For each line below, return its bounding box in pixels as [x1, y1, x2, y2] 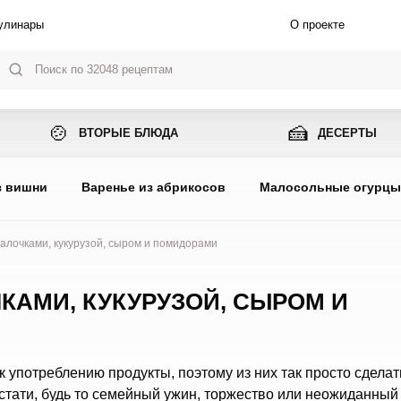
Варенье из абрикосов [81, 180, 226, 194]
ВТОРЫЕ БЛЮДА [79, 126, 179, 140]
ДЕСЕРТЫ [317, 126, 377, 140]
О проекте [289, 18, 345, 31]
